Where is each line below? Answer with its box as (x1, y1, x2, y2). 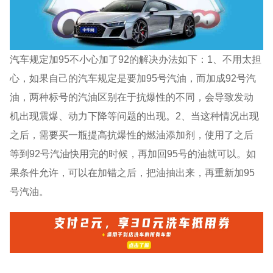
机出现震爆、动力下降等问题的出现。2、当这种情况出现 (10, 110, 260, 121)
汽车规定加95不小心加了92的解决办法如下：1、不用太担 (10, 53, 262, 65)
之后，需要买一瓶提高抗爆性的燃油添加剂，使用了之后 (10, 129, 254, 140)
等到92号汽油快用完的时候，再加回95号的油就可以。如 (10, 147, 257, 159)
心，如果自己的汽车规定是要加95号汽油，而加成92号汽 (10, 72, 257, 83)
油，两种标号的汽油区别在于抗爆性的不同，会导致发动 (10, 91, 254, 102)
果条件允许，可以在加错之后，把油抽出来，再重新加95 (10, 166, 255, 178)
